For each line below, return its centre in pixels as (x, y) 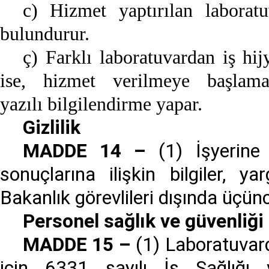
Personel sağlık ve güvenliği (143, 222)
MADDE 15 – (77, 245)
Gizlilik (51, 128)
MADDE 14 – (84, 151)
